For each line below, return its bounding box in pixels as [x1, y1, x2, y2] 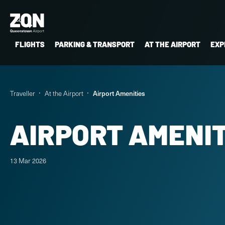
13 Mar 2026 [10, 156, 46, 165]
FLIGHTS [15, 39, 45, 49]
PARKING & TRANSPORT [55, 39, 135, 49]
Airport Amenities [93, 89, 145, 98]
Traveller [10, 89, 35, 98]
